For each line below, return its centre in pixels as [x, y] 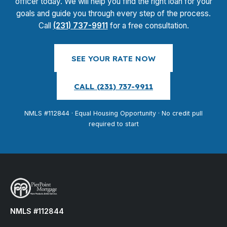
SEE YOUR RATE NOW [113, 59]
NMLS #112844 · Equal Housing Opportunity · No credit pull [113, 113]
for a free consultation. [148, 26]
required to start [113, 124]
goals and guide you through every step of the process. [113, 13]
